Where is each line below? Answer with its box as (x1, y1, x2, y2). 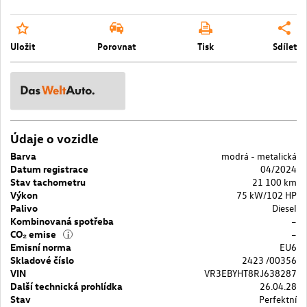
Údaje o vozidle (10, 130, 99, 146)
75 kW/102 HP (236, 188, 297, 201)
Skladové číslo (10, 253, 74, 267)
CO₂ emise (10, 227, 56, 241)
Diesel (272, 201, 297, 214)
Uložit (10, 39, 35, 52)
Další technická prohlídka (10, 279, 123, 293)
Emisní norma (10, 240, 71, 254)
